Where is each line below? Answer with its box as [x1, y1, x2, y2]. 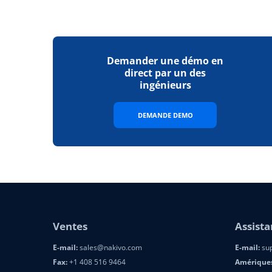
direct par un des [124, 66, 206, 80]
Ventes [53, 219, 87, 233]
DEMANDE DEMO [137, 110, 193, 120]
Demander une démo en [107, 54, 223, 67]
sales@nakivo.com [78, 242, 142, 253]
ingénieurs [139, 78, 191, 92]
